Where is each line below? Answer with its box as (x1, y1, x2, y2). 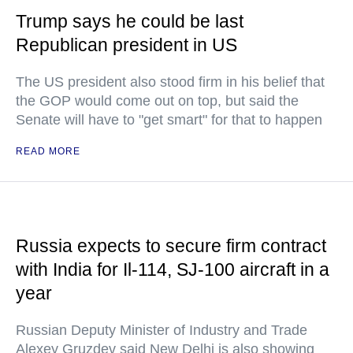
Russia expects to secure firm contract (16, 236, 326, 256)
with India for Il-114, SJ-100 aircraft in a (16, 259, 329, 280)
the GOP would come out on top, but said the (16, 93, 299, 109)
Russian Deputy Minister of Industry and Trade (16, 322, 307, 338)
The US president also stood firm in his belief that (16, 74, 325, 90)
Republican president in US (16, 35, 237, 55)
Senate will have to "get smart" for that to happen (16, 112, 322, 128)
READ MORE (16, 146, 80, 157)
